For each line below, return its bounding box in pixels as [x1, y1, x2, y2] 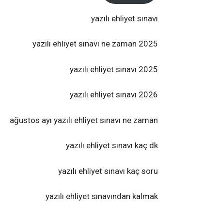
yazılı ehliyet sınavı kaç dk [66, 140, 158, 150]
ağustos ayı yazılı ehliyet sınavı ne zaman [10, 115, 158, 125]
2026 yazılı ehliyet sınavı [139, 90, 158, 99]
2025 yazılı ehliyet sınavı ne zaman [139, 39, 158, 48]
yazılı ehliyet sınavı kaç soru [58, 166, 158, 176]
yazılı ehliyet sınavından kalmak [46, 191, 158, 201]
